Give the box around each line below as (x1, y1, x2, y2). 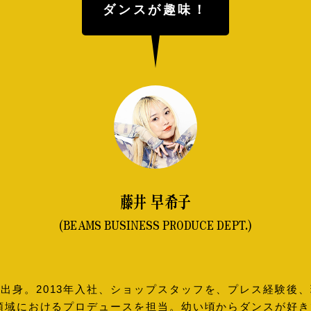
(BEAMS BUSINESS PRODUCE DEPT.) (59, 215, 252, 233)
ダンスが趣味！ (103, 3, 208, 17)
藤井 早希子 (119, 189, 192, 213)
